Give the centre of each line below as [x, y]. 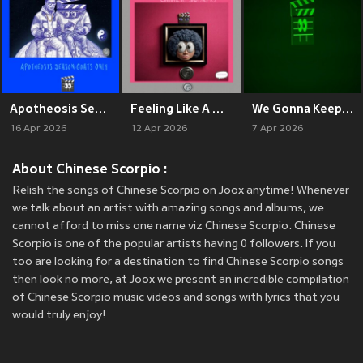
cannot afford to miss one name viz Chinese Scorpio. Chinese [174, 226]
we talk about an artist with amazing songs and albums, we [168, 208]
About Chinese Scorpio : [90, 169]
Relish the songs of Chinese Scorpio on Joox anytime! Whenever [181, 190]
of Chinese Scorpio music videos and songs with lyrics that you [176, 297]
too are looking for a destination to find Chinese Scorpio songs [178, 262]
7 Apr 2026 [277, 128]
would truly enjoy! [59, 315]
